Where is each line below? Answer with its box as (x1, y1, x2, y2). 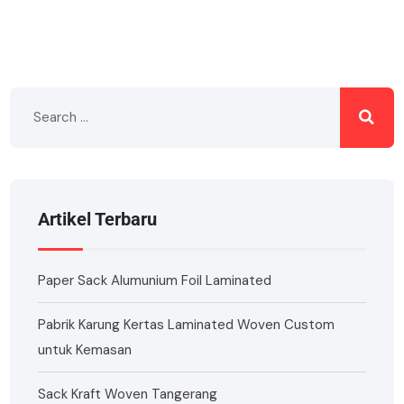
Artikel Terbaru (38, 208, 158, 230)
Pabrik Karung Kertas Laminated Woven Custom (38, 315, 335, 334)
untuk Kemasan (38, 340, 133, 359)
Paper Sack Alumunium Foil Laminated (38, 271, 272, 289)
